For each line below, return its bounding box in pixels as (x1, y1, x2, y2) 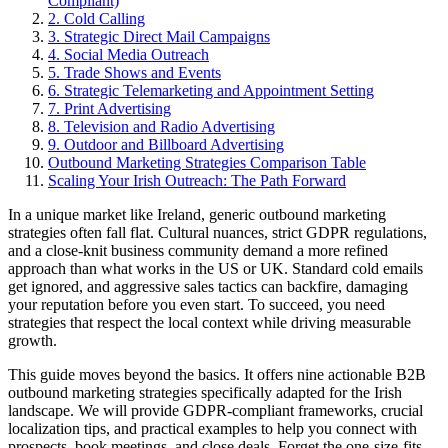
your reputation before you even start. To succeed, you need (8, 295, 385, 313)
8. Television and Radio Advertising (48, 117, 275, 135)
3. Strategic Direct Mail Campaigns (48, 27, 270, 45)
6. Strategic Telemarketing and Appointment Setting (48, 81, 374, 99)
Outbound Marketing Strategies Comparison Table (48, 153, 366, 171)
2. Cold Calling (48, 9, 145, 27)
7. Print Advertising (48, 99, 171, 117)
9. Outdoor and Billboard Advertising (48, 135, 284, 153)
